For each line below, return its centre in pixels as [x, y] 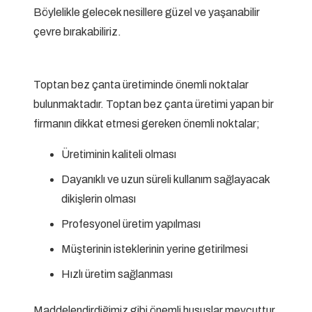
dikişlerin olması [99, 199]
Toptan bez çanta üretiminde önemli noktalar [141, 85]
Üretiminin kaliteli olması [119, 155]
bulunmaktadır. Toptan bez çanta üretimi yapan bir [154, 104]
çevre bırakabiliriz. [77, 32]
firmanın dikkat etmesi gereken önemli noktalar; [147, 124]
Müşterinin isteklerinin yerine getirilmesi [155, 249]
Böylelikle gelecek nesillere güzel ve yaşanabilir [147, 13]
